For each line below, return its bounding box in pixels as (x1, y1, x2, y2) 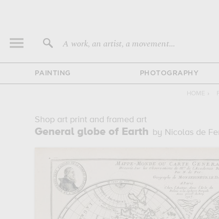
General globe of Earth (34, 127, 149, 137)
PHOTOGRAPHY (139, 70, 199, 76)
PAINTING (34, 70, 71, 76)
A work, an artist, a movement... (63, 37, 175, 50)
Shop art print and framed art (34, 115, 147, 124)
